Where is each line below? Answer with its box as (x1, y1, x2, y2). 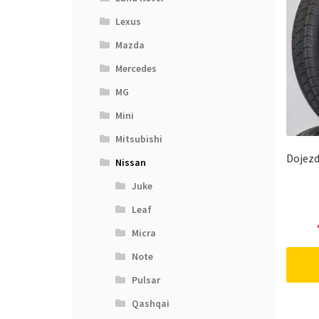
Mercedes (115, 62, 157, 75)
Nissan (115, 156, 147, 169)
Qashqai (131, 297, 169, 310)
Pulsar (131, 273, 160, 287)
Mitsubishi (115, 132, 163, 146)
